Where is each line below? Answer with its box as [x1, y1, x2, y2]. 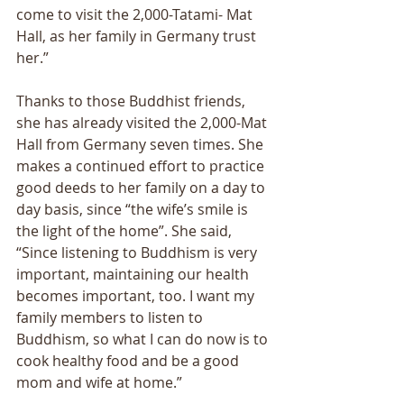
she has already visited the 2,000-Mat [16, 113, 271, 133]
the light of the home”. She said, [16, 221, 235, 242]
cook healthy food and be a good [16, 351, 243, 372]
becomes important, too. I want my [16, 286, 258, 307]
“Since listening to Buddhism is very [16, 243, 261, 263]
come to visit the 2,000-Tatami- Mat [16, 5, 256, 25]
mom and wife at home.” [16, 372, 186, 393]
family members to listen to [16, 308, 207, 328]
